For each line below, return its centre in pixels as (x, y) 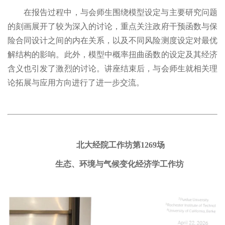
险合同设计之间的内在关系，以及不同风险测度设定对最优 (113, 41)
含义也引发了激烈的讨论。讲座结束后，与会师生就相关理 (113, 69)
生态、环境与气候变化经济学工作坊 (121, 164)
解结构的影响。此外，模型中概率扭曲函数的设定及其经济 (113, 55)
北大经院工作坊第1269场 (121, 145)
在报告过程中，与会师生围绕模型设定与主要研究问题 (121, 13)
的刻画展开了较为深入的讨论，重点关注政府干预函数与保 (113, 27)
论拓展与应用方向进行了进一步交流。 (76, 83)
